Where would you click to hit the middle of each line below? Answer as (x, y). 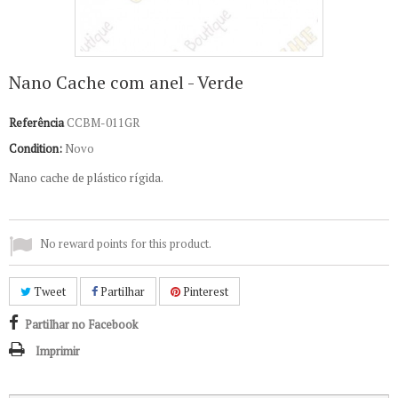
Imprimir (58, 351)
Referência (36, 123)
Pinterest (204, 291)
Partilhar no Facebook (81, 324)
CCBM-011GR (103, 123)
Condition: (36, 148)
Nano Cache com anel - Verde (126, 82)
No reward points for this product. (126, 243)
